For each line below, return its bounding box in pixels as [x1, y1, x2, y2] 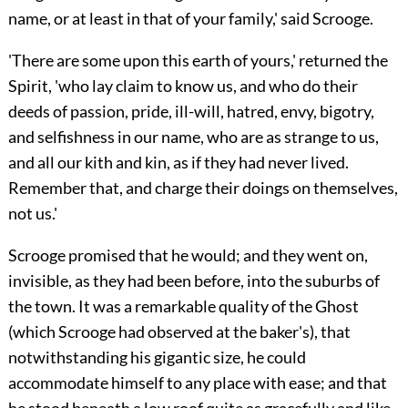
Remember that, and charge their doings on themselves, [7, 178, 398, 199]
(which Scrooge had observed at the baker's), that [7, 321, 351, 342]
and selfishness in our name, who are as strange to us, [7, 127, 379, 148]
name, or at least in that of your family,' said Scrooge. [7, 8, 373, 29]
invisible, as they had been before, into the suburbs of [7, 270, 380, 291]
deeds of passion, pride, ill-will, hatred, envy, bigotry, [7, 101, 374, 122]
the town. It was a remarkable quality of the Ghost [7, 296, 359, 317]
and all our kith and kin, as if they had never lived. [7, 152, 349, 173]
